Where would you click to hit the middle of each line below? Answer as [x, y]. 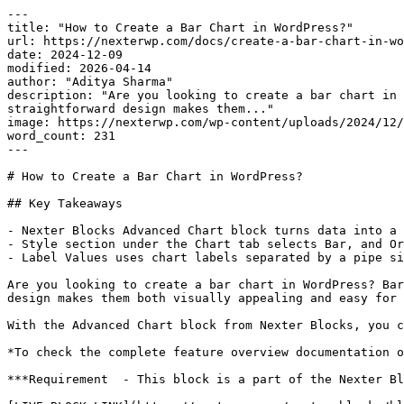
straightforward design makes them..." [141, 109]
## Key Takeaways [65, 203]
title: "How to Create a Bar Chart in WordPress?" [180, 28]
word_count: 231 [61, 136]
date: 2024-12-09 [65, 55]
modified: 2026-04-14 [79, 68]
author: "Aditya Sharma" [90, 82]
